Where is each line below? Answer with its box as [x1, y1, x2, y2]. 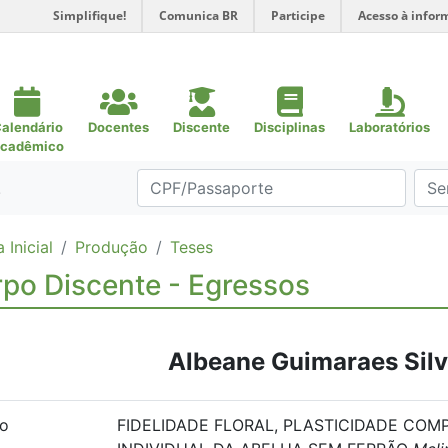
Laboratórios [349, 119, 430, 135]
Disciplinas [254, 119, 325, 135]
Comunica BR [159, 7, 238, 24]
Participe [271, 7, 325, 24]
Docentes [88, 119, 149, 135]
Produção [75, 237, 148, 257]
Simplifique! [53, 7, 126, 24]
